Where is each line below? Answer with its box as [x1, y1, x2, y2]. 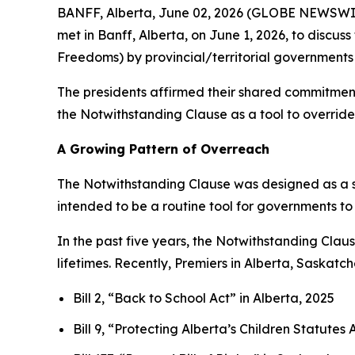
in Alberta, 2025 [236, 290, 338, 306]
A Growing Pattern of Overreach [57, 141, 273, 157]
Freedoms [57, 49, 119, 65]
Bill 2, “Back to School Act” [73, 290, 236, 306]
